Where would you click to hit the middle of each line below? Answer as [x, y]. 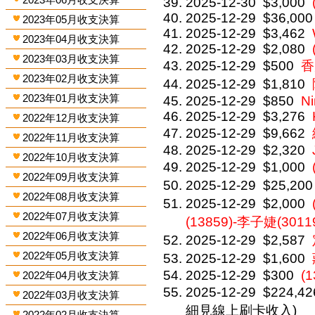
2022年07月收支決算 [71, 216]
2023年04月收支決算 [71, 39]
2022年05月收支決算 [71, 256]
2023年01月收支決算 [71, 98]
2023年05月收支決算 [71, 19]
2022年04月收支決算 [71, 275]
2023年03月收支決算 [71, 59]
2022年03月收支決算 [71, 295]
